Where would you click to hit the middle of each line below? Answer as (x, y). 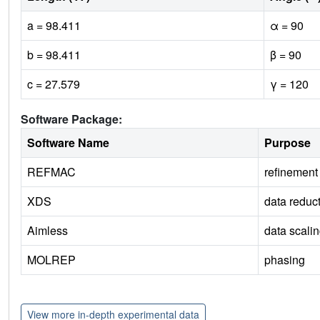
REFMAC (51, 171)
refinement (291, 171)
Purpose (287, 142)
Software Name (68, 142)
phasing (285, 259)
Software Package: (71, 119)
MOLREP (51, 259)
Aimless (47, 230)
